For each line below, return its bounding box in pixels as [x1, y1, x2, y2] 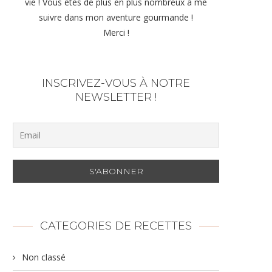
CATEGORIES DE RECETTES [40, 219, 192, 233]
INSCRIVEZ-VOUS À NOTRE [42, 76, 190, 90]
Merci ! [103, 27, 129, 38]
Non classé [22, 251, 66, 263]
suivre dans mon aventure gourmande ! [39, 12, 193, 23]
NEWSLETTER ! [75, 90, 157, 104]
